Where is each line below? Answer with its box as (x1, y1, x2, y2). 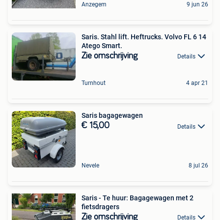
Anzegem (82, 1, 107, 8)
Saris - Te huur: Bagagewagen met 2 (82, 193, 193, 202)
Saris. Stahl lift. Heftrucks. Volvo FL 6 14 (82, 33, 206, 41)
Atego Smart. (82, 42, 122, 50)
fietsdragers (82, 202, 119, 211)
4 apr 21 (186, 80, 208, 87)
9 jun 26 (187, 1, 208, 8)
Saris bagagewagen (82, 111, 143, 120)
